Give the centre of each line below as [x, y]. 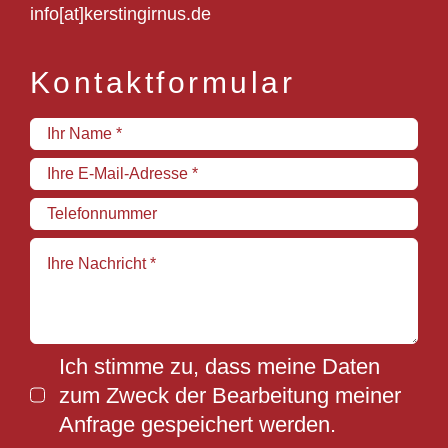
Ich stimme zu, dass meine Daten [220, 366]
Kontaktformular [162, 82]
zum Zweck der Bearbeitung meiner [230, 395]
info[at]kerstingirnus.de [120, 13]
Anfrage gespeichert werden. [198, 424]
